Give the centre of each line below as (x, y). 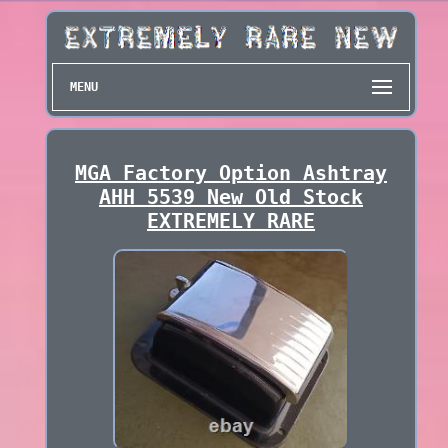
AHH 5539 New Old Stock (230, 197)
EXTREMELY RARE (230, 221)
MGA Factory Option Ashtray (230, 173)
